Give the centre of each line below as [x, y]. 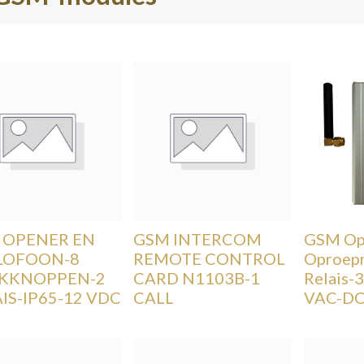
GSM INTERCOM [197, 238]
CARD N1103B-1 [197, 277]
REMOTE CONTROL [209, 258]
